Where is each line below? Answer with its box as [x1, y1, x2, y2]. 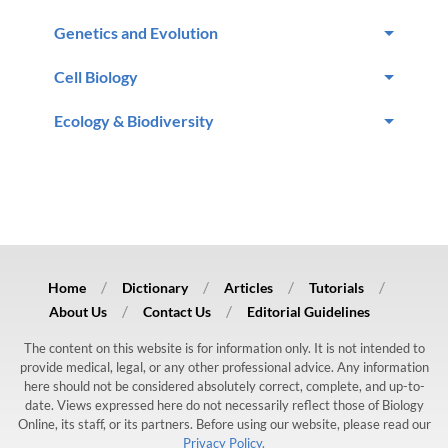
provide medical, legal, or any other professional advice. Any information [19, 358, 429, 375]
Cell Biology [54, 66, 138, 86]
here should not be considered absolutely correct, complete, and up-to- [23, 377, 425, 394]
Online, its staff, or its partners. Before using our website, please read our [17, 415, 431, 432]
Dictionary [122, 278, 188, 296]
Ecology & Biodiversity [54, 110, 214, 130]
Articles [224, 278, 273, 296]
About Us [48, 302, 107, 320]
